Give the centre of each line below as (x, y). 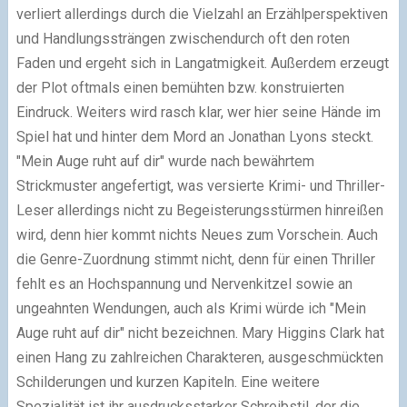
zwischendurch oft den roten (257, 39)
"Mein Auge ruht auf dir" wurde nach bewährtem (165, 162)
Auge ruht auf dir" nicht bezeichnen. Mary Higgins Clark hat (200, 333)
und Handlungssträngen (90, 39)
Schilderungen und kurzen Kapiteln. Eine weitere (168, 382)
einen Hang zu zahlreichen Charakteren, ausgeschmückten (199, 358)
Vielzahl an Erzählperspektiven (290, 15)
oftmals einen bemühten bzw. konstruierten (207, 88)
